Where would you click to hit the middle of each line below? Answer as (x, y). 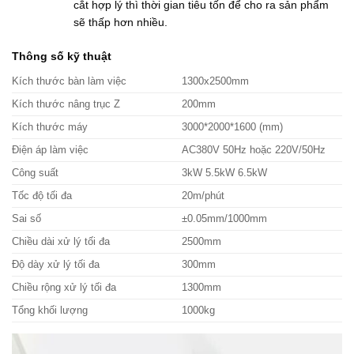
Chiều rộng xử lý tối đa (64, 288)
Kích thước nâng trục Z (66, 105)
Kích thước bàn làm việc (69, 82)
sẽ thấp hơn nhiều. (121, 23)
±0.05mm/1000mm (225, 219)
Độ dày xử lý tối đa (56, 265)
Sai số (26, 219)
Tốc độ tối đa (42, 196)
